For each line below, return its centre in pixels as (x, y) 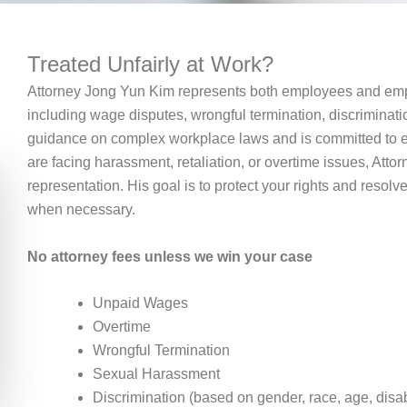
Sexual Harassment (156, 374)
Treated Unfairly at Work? (150, 65)
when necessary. (81, 210)
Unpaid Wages (140, 303)
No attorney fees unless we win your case (170, 256)
